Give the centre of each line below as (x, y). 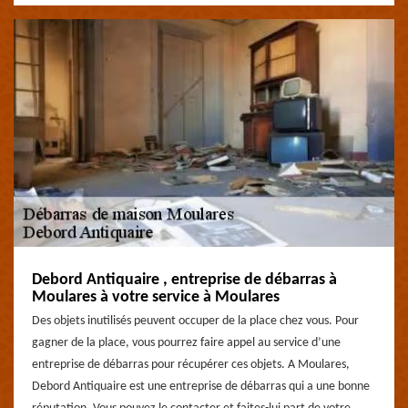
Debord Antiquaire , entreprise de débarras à (184, 280)
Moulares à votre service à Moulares (156, 297)
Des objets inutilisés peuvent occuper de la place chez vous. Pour (195, 321)
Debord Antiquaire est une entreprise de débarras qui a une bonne (201, 387)
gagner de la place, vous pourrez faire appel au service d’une (186, 343)
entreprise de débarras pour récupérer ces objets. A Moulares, (191, 365)
